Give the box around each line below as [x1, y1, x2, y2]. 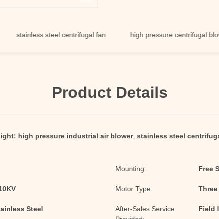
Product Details [51, 84, 168, 101]
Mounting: [115, 165, 146, 173]
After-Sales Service [115, 205, 175, 213]
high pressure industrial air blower [18, 132, 133, 140]
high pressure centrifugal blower [107, 31, 207, 39]
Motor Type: [115, 185, 153, 193]
